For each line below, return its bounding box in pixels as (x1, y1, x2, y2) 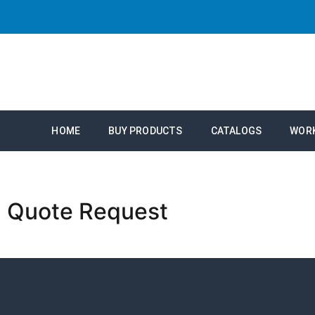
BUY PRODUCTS (108, 125, 183, 136)
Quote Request (7, 198, 168, 225)
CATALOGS (210, 125, 262, 136)
